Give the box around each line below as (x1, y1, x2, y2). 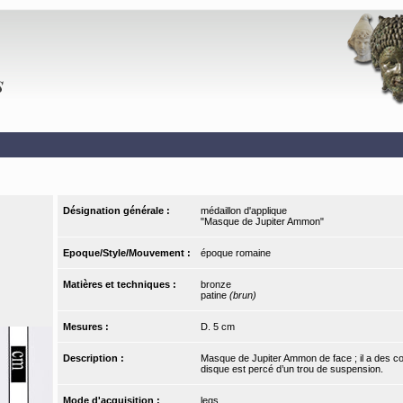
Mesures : (63, 321, 112, 333)
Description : (63, 353, 128, 364)
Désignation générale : (63, 205, 174, 217)
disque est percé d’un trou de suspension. (200, 363, 383, 375)
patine (200, 290, 229, 301)
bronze (200, 279, 231, 291)
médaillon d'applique (200, 205, 287, 217)
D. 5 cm (200, 321, 235, 333)
